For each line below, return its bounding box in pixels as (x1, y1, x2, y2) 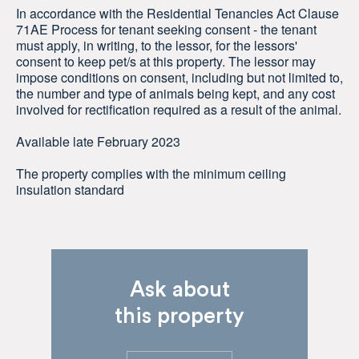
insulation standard (16, 180, 124, 200)
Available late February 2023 (16, 132, 180, 151)
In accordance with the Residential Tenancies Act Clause (16, 4, 339, 23)
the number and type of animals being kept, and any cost (16, 84, 335, 103)
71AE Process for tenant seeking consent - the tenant (16, 20, 317, 39)
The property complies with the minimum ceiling (16, 164, 286, 184)
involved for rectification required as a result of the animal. (16, 100, 341, 119)
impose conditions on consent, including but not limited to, (16, 68, 343, 87)
